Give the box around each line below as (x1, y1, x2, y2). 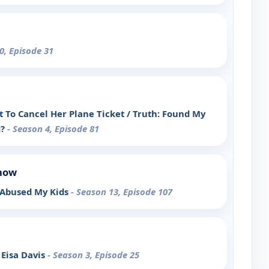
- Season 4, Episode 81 (7, 122, 99, 135)
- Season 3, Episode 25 (47, 249, 139, 261)
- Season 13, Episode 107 (71, 186, 172, 198)
